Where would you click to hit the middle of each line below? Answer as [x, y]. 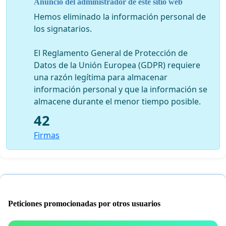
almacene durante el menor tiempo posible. [117, 101]
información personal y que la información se [121, 89]
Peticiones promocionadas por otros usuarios [84, 203]
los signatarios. [63, 29]
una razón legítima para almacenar [101, 77]
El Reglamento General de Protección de [111, 53]
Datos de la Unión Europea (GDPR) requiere [117, 65]
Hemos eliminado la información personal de [120, 16]
